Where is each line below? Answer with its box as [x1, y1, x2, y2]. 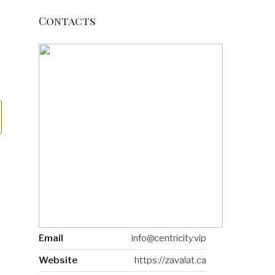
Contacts [39, 14, 96, 28]
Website [39, 255, 77, 266]
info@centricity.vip [131, 233, 206, 244]
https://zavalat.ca [134, 255, 206, 266]
